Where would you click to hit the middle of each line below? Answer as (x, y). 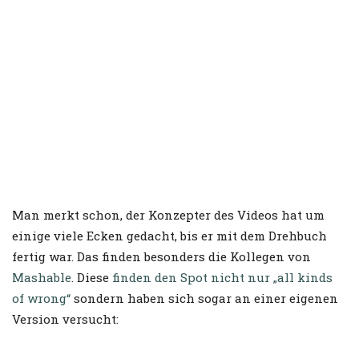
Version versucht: (65, 319)
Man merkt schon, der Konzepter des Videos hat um (168, 215)
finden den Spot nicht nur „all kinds (222, 278)
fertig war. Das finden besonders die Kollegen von (161, 257)
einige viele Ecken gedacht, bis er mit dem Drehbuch (169, 236)
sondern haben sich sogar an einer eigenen (204, 298)
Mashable (42, 278)
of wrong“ (41, 298)
